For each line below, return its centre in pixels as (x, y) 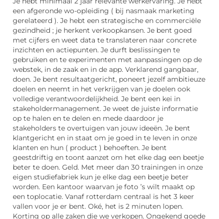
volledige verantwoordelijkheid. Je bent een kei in (97, 99)
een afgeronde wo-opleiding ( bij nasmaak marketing (104, 11)
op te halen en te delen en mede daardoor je (88, 119)
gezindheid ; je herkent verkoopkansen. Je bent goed (102, 31)
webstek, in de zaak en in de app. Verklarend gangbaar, (106, 70)
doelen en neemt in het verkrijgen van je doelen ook (101, 89)
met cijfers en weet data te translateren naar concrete (105, 40)
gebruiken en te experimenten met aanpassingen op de (107, 60)
